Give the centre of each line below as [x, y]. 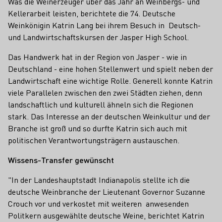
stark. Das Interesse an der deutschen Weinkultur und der [109, 116]
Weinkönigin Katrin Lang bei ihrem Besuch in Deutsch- [104, 25]
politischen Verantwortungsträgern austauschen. [94, 140]
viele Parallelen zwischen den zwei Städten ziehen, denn [105, 92]
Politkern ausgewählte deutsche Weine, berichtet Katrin [106, 215]
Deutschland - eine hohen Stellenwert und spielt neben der [111, 68]
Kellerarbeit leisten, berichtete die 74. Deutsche [92, 13]
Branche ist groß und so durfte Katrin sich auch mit [98, 128]
